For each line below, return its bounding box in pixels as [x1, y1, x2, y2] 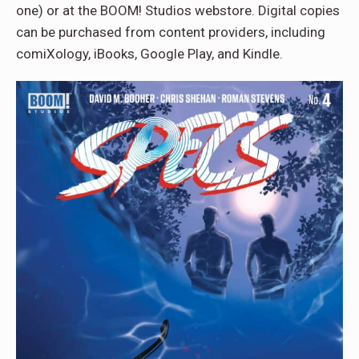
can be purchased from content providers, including [16, 24, 325, 40]
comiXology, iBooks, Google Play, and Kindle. [16, 46, 283, 62]
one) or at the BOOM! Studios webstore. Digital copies [16, 2, 340, 18]
